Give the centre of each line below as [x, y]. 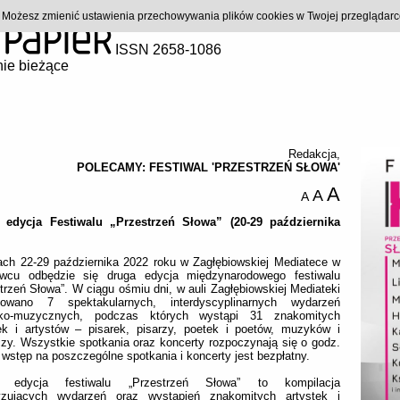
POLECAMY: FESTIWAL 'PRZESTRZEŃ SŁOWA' [208, 167]
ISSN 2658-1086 [167, 50]
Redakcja [312, 154]
